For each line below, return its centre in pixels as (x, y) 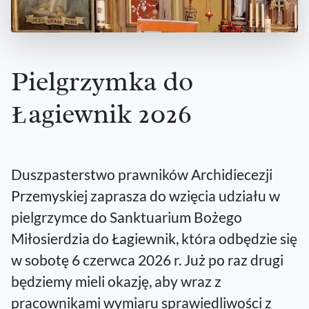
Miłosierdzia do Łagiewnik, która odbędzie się (154, 238)
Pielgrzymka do (102, 81)
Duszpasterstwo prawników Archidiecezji (142, 174)
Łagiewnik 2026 (101, 113)
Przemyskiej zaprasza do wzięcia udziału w (146, 195)
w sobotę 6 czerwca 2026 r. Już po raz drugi (147, 259)
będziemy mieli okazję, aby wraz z (116, 281)
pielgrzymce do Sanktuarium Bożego (127, 217)
